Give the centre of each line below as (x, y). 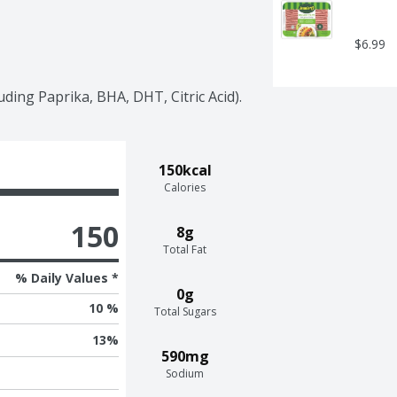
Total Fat (185, 249)
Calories (185, 187)
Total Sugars (185, 311)
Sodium (185, 373)
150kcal (185, 170)
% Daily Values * (66, 277)
